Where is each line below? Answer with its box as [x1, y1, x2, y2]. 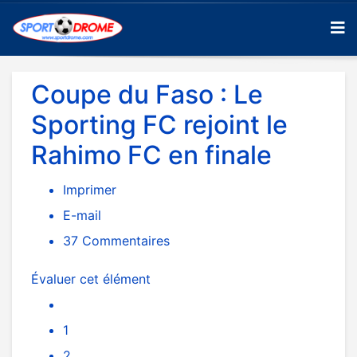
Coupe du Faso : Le [31, 79, 263, 110]
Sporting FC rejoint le [31, 109, 288, 140]
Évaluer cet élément [31, 271, 151, 287]
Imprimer [63, 182, 116, 198]
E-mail [63, 207, 101, 223]
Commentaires [78, 233, 170, 249]
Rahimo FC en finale [31, 139, 272, 171]
